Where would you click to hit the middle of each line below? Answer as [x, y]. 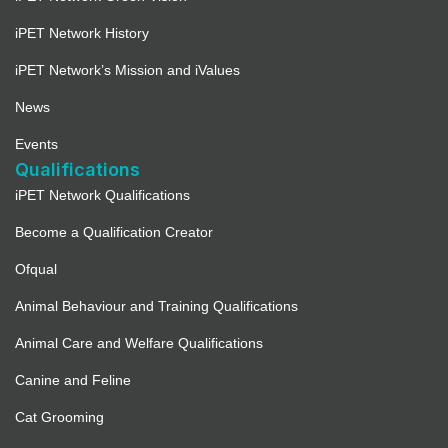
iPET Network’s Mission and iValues [127, 70]
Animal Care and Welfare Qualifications [139, 343]
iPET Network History [82, 33]
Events [36, 144]
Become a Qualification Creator [114, 232]
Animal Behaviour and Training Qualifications [156, 306]
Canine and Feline [73, 380]
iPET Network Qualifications [102, 195]
